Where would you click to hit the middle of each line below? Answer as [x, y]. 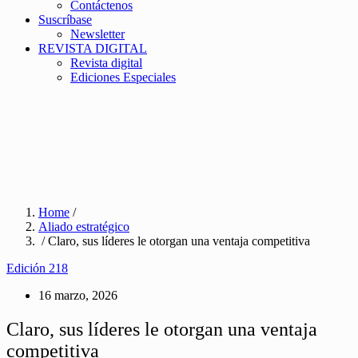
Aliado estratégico [84, 227]
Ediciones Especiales [123, 77]
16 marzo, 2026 [78, 295]
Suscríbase [65, 20]
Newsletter [97, 34]
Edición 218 [37, 268]
